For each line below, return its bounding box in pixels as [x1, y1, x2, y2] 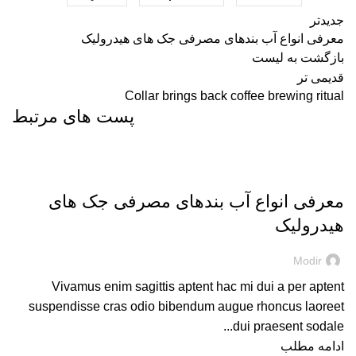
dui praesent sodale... [233, 319, 344, 333]
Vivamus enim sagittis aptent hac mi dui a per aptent [52, 280, 344, 293]
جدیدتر [310, 14, 344, 27]
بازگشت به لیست [252, 51, 344, 64]
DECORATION [273, 168, 336, 180]
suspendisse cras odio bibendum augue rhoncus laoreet [29, 300, 344, 313]
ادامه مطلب [281, 339, 344, 353]
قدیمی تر [297, 71, 344, 84]
